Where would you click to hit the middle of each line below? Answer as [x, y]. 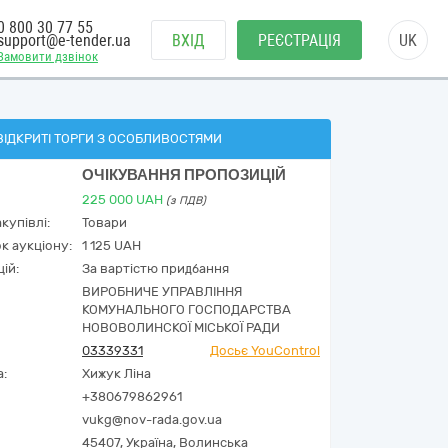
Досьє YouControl [265, 350]
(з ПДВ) [186, 200]
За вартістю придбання [155, 268]
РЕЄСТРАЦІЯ [299, 40]
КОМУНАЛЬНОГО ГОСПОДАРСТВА [186, 309]
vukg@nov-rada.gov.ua [152, 419]
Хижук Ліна [116, 373]
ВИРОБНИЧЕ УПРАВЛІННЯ [162, 291]
